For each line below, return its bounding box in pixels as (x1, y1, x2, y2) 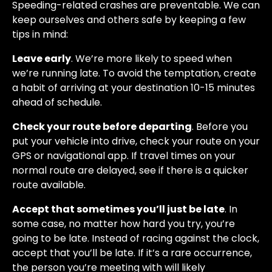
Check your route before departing (12, 119, 192, 134)
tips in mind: (12, 27, 68, 41)
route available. (12, 177, 86, 192)
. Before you (192, 119, 248, 134)
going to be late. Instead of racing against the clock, (12, 231, 259, 245)
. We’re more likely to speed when (71, 51, 232, 66)
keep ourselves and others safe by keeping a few (12, 12, 246, 27)
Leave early (12, 51, 71, 66)
